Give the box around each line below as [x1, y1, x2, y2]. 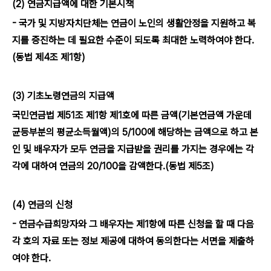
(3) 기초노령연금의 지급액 [12, 90, 114, 102]
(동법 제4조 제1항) [12, 51, 85, 63]
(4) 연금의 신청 [12, 199, 73, 211]
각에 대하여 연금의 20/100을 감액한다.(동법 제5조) [12, 160, 214, 172]
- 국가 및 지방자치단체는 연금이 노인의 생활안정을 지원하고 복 [12, 18, 256, 29]
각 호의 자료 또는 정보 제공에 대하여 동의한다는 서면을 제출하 [12, 235, 254, 247]
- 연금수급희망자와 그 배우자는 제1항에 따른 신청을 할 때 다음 [12, 218, 254, 230]
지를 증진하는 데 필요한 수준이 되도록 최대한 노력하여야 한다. [12, 34, 254, 46]
